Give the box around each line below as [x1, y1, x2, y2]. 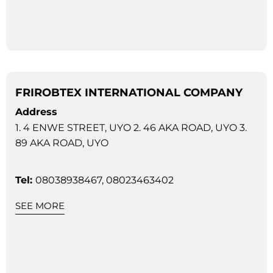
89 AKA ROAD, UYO [15, 136, 108, 149]
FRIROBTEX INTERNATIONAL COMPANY [15, 85, 243, 99]
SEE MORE [15, 199, 65, 211]
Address [15, 105, 57, 118]
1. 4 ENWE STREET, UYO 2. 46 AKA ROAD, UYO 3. [15, 121, 247, 133]
